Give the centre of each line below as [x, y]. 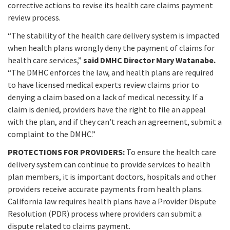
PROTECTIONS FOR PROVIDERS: [67, 152]
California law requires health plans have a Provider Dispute [112, 202]
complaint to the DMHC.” [52, 134]
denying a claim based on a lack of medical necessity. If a [106, 97]
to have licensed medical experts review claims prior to [103, 85]
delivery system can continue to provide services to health [109, 165]
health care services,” [45, 60]
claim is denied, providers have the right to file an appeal [107, 110]
